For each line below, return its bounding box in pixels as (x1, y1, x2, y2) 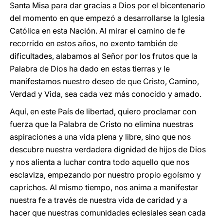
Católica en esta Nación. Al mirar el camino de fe (10, 26, 185, 36)
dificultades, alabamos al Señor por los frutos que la (10, 51, 198, 61)
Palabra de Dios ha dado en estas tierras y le (10, 64, 170, 73)
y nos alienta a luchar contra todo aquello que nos (10, 157, 189, 167)
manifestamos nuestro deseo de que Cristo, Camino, (10, 76, 199, 86)
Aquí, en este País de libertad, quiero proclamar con (10, 107, 196, 116)
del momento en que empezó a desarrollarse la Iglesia (10, 13, 205, 23)
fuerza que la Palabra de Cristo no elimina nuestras (10, 119, 193, 129)
